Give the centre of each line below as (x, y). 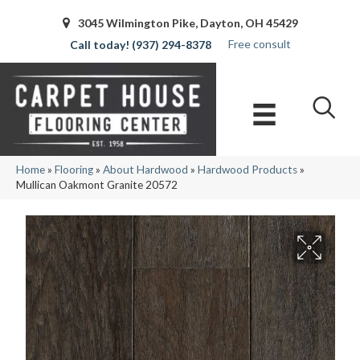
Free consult (260, 43)
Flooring (74, 170)
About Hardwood (145, 170)
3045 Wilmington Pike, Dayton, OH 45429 (188, 23)
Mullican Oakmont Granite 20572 (97, 185)
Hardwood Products (247, 170)
